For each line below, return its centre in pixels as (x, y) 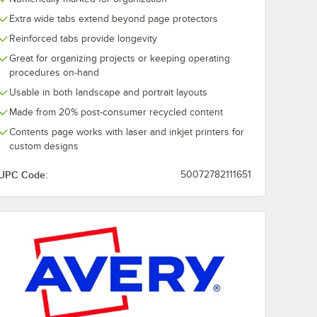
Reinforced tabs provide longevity (83, 39)
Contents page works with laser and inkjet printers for (127, 132)
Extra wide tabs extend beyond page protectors (114, 19)
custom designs (44, 146)
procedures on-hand (54, 73)
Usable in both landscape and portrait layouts (108, 92)
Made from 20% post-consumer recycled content (116, 112)
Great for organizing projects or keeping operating (120, 58)
